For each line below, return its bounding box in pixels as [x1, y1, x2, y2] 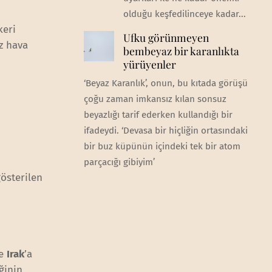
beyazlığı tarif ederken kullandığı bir [83, 109, 233, 121]
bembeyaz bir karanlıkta [123, 44, 239, 58]
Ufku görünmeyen [123, 30, 209, 45]
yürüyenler [123, 57, 176, 72]
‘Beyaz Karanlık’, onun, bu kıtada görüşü [83, 78, 248, 89]
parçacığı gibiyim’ [83, 157, 155, 168]
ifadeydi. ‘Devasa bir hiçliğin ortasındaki [83, 125, 248, 137]
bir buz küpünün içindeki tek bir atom [83, 141, 240, 152]
